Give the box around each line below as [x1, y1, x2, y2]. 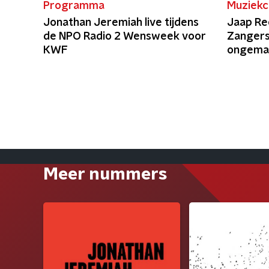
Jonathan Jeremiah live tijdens [43, 17, 199, 28]
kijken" [227, 59, 261, 70]
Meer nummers [43, 166, 167, 183]
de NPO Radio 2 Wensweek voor [43, 31, 206, 42]
